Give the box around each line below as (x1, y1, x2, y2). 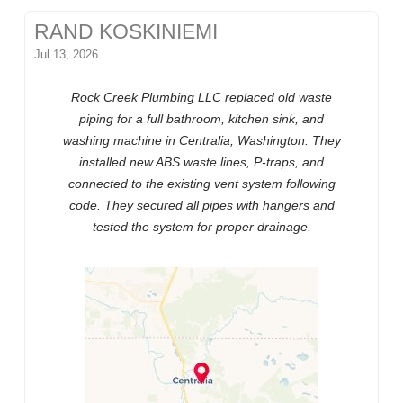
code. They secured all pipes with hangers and (68, 198, 335, 213)
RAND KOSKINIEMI (34, 21, 219, 44)
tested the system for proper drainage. (92, 219, 311, 235)
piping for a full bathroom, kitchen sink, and (79, 112, 324, 127)
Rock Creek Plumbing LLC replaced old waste (71, 90, 332, 105)
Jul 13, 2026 (34, 48, 99, 62)
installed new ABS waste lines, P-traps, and (79, 155, 324, 170)
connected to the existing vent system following (67, 176, 336, 192)
